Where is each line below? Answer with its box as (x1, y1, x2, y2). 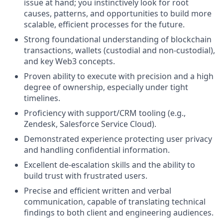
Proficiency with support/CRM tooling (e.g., (24, 108, 186, 118)
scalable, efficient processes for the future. (24, 19, 185, 30)
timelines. (24, 93, 60, 104)
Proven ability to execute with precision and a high (24, 71, 214, 82)
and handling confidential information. (24, 144, 170, 155)
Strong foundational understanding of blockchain (24, 34, 212, 45)
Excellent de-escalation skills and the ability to (24, 159, 195, 170)
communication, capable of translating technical (24, 196, 206, 207)
